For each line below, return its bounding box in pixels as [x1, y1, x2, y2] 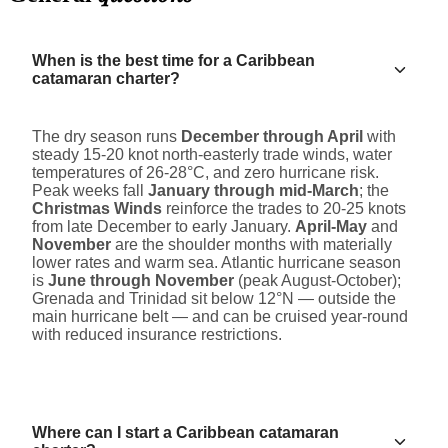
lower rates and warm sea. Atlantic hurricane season [32, 254, 401, 272]
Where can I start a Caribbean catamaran [32, 424, 339, 442]
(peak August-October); [234, 272, 401, 290]
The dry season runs [32, 128, 181, 146]
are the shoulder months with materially [111, 236, 392, 254]
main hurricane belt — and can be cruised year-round [32, 308, 408, 326]
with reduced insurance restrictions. [32, 326, 282, 344]
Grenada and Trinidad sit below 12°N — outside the [32, 290, 396, 308]
